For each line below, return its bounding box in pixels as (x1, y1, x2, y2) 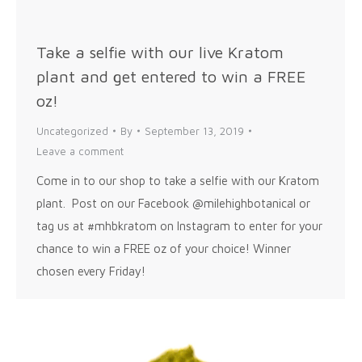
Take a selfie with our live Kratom (36, 42, 284, 61)
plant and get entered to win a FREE (36, 66, 306, 86)
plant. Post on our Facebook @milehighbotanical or (36, 196, 310, 210)
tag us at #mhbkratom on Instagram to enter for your (36, 218, 322, 233)
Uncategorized (36, 124, 108, 137)
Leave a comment (36, 144, 124, 158)
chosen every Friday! (36, 263, 145, 278)
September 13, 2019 (145, 124, 244, 137)
